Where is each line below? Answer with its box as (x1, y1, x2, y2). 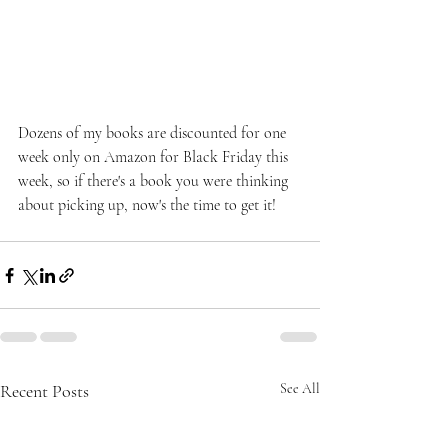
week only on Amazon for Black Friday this (18, 147, 292, 167)
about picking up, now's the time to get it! (18, 195, 276, 215)
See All (280, 380, 320, 397)
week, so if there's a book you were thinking (18, 171, 292, 191)
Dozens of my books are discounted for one (18, 123, 290, 143)
